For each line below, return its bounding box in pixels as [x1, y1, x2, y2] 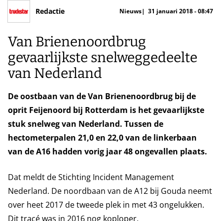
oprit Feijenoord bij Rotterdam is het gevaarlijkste [8, 104, 204, 115]
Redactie [36, 6, 65, 16]
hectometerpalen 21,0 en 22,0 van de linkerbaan [8, 132, 197, 143]
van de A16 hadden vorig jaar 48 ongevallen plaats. [8, 146, 207, 157]
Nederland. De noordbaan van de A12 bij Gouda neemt [8, 185, 212, 196]
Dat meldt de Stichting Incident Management [8, 171, 174, 183]
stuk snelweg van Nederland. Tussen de [8, 118, 163, 129]
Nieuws [119, 6, 142, 15]
